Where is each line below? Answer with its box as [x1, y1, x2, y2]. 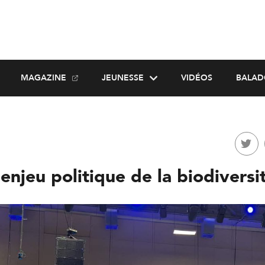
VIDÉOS [180, 72, 212, 83]
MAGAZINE [20, 72, 66, 83]
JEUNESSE [101, 72, 144, 83]
